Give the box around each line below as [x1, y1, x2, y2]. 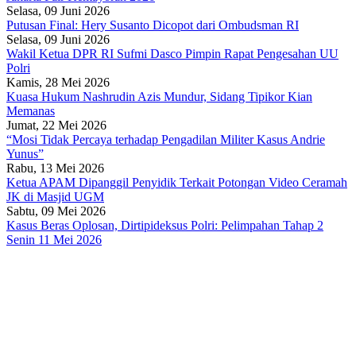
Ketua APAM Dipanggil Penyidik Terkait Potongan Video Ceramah [6, 175, 347, 189]
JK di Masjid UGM [6, 189, 104, 203]
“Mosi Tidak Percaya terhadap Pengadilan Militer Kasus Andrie [6, 132, 325, 146]
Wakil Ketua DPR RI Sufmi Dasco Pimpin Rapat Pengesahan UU [6, 46, 339, 60]
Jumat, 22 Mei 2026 [6, 118, 106, 132]
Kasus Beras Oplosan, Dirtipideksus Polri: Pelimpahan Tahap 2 [6, 218, 323, 232]
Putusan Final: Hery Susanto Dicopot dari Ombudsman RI [6, 17, 299, 32]
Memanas [6, 103, 55, 118]
